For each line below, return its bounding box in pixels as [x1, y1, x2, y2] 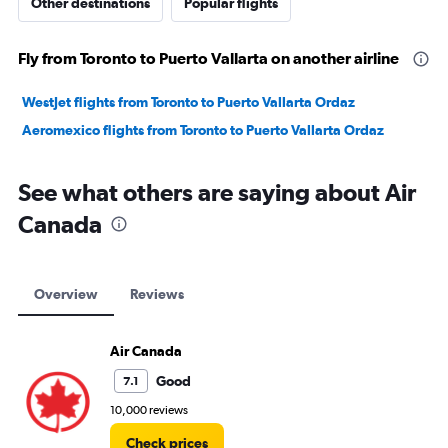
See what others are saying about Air [18, 178, 416, 207]
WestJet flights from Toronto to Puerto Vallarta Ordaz [22, 94, 355, 111]
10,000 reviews [110, 403, 188, 418]
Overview [34, 286, 98, 303]
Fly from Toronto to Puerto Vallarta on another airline [18, 49, 399, 68]
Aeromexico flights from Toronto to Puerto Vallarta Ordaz [22, 122, 384, 139]
